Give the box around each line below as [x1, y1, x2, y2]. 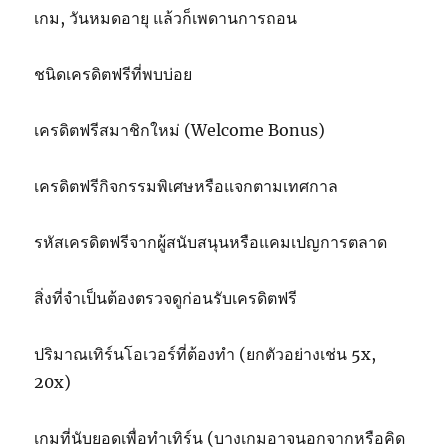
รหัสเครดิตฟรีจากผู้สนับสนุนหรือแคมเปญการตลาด [34, 232, 388, 253]
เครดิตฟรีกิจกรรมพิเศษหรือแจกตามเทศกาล [34, 176, 339, 197]
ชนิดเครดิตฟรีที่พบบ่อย [34, 64, 193, 85]
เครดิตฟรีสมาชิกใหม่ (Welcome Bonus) [34, 120, 326, 141]
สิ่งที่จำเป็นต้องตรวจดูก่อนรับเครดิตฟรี [34, 288, 298, 309]
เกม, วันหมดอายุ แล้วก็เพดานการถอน [34, 8, 298, 29]
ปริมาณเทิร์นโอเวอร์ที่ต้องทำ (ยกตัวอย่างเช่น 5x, [34, 344, 377, 365]
